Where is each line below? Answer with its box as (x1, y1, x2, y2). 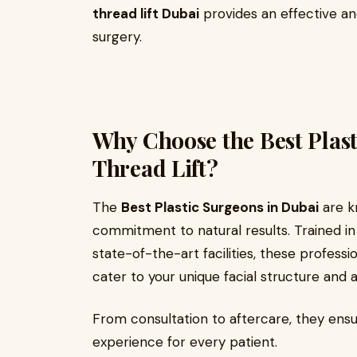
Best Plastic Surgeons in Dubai (121, 198, 319, 216)
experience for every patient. (92, 333, 277, 351)
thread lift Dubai (92, 5, 199, 22)
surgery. (92, 28, 142, 45)
